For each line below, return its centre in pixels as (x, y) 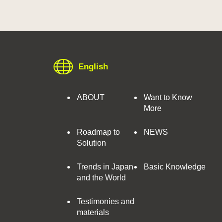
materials (93, 212)
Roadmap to (98, 132)
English (93, 66)
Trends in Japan (105, 167)
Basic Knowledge (175, 167)
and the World (101, 178)
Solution (91, 143)
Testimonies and (106, 201)
